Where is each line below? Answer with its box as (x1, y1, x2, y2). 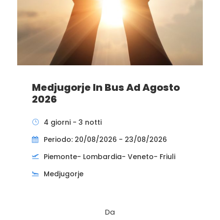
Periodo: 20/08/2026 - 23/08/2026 (44, 134, 167, 144)
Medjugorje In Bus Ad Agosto (32, 80, 180, 94)
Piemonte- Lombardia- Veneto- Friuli (44, 151, 175, 162)
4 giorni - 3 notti (44, 117, 102, 127)
